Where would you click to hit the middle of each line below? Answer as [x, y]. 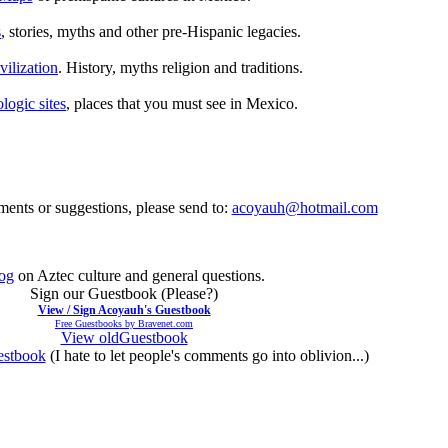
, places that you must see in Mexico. [182, 103]
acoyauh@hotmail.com [304, 207]
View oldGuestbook [124, 337]
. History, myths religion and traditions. [180, 67]
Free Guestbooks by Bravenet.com [124, 323]
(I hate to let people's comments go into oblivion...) [207, 355]
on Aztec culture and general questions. [139, 275]
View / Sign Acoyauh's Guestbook [124, 309]
